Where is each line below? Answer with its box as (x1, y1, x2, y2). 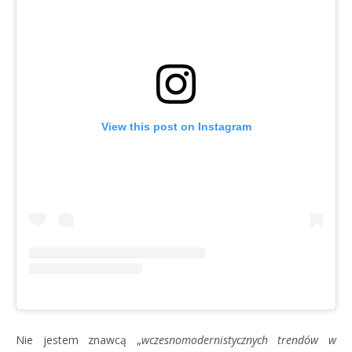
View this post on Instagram (101, 120, 251, 134)
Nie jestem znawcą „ (16, 332, 141, 348)
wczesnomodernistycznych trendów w (141, 332, 337, 348)
